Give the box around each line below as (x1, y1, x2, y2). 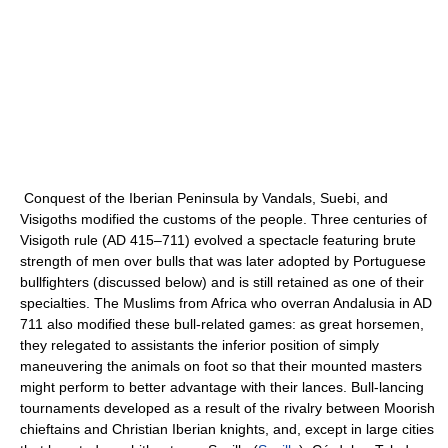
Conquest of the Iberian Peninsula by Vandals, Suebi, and (24, 190, 388, 206)
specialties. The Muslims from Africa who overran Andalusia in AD (20, 295, 432, 311)
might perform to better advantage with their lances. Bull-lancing (20, 379, 424, 395)
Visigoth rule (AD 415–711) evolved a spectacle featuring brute (20, 232, 416, 248)
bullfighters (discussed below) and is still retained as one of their (20, 274, 424, 290)
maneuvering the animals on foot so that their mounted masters (20, 358, 422, 374)
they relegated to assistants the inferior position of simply (20, 337, 379, 353)
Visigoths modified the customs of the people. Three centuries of (20, 211, 427, 227)
